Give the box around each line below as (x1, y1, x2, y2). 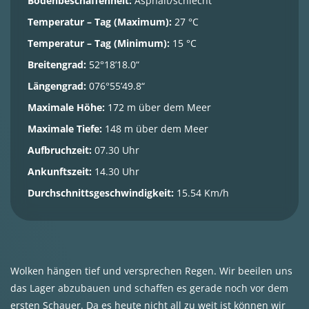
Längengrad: (28, 79, 86, 92)
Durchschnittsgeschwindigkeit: (28, 186, 174, 199)
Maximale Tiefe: (28, 122, 102, 135)
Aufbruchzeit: (28, 143, 92, 157)
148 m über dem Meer (102, 122, 208, 135)
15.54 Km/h (174, 186, 229, 199)
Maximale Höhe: (28, 101, 105, 114)
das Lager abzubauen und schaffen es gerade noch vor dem (10, 281, 288, 295)
